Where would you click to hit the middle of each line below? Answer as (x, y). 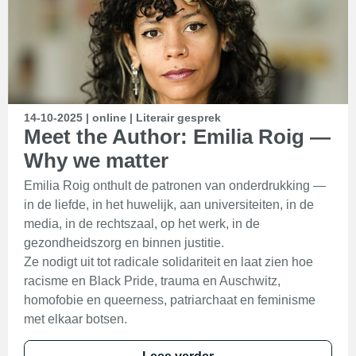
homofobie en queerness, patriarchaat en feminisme (170, 300)
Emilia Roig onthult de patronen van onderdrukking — (175, 186)
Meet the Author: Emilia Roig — (177, 137)
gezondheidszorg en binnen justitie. (124, 243)
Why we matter (96, 161)
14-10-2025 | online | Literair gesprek (122, 118)
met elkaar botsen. (75, 319)
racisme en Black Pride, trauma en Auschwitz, (152, 281)
